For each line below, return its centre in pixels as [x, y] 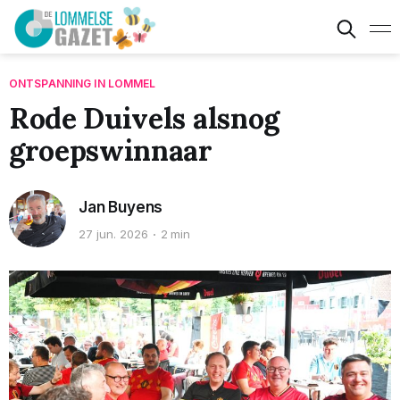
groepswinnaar [111, 150]
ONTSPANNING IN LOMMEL [83, 83]
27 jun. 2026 [113, 234]
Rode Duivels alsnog [144, 118]
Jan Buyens [121, 207]
